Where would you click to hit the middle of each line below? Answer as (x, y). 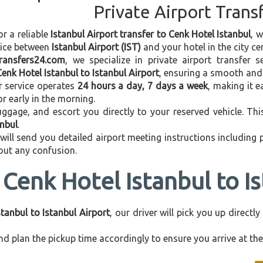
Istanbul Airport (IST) (96, 47)
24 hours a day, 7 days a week (142, 86)
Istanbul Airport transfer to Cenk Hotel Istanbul (151, 34)
